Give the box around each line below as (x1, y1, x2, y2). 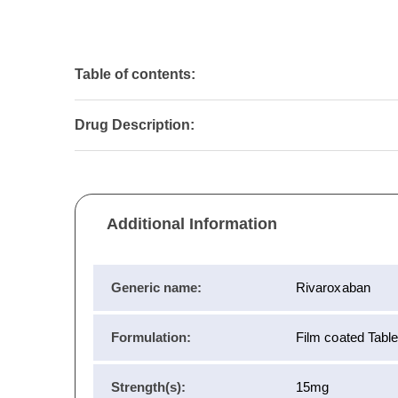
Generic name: (111, 280, 202, 296)
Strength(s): (111, 379, 186, 395)
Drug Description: (75, 117, 195, 133)
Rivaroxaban (296, 280, 370, 296)
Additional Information (107, 215, 277, 234)
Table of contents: (75, 67, 195, 83)
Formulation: (111, 330, 191, 346)
